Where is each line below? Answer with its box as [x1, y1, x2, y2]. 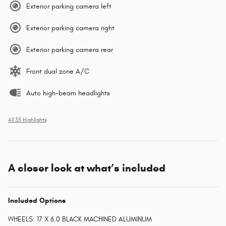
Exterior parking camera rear [26, 45, 113, 54]
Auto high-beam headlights [26, 89, 110, 98]
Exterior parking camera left [26, 2, 111, 11]
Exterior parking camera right [26, 24, 115, 33]
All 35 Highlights [8, 117, 46, 124]
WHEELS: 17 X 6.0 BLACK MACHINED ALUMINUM [8, 215, 152, 224]
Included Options [8, 196, 66, 205]
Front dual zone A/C [26, 67, 89, 76]
